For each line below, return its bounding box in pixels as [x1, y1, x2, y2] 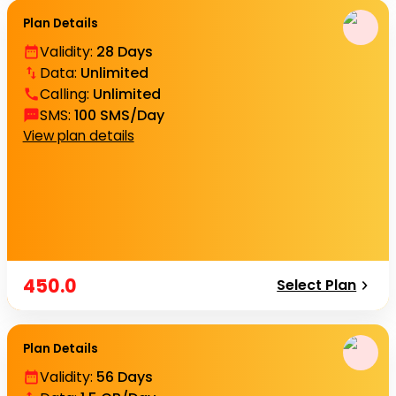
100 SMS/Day [73, 104, 164, 126]
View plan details [22, 126, 134, 145]
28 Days [95, 41, 153, 62]
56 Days [95, 366, 153, 387]
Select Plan [277, 275, 357, 295]
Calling [39, 83, 87, 104]
